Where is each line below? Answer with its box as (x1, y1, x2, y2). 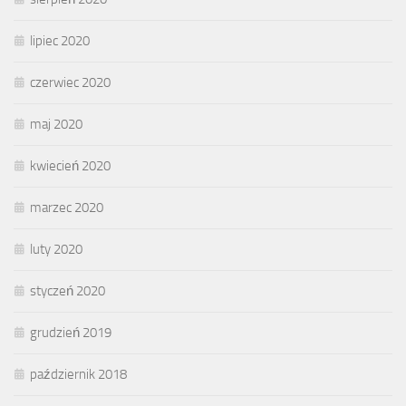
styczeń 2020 (30, 282, 105, 299)
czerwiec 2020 (30, 73, 111, 91)
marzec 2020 (30, 198, 103, 216)
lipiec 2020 (30, 32, 90, 49)
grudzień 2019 (30, 324, 111, 341)
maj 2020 (30, 115, 82, 132)
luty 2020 (30, 240, 82, 257)
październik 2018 (30, 365, 127, 382)
